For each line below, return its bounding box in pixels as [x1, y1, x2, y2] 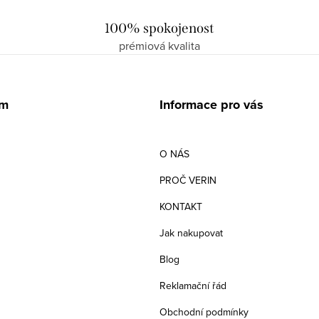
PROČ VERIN [159, 173, 216, 187]
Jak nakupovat [159, 226, 223, 240]
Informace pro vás [159, 95, 263, 114]
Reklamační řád [159, 278, 226, 293]
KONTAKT [159, 199, 202, 214]
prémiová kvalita [119, 38, 200, 53]
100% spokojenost [105, 20, 214, 36]
